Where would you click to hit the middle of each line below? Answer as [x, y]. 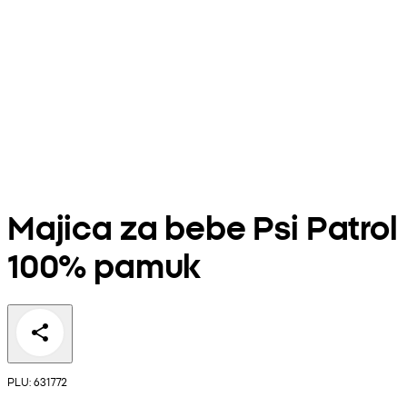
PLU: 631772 [37, 382]
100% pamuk [104, 264]
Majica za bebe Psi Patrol [203, 226]
